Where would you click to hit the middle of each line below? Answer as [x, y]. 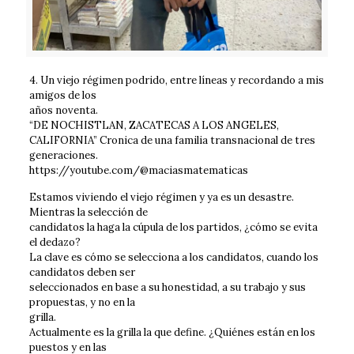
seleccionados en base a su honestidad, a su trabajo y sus [167, 287]
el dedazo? [55, 242]
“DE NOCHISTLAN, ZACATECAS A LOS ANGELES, [154, 125]
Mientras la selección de [88, 212]
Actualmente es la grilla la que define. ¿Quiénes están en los [172, 332]
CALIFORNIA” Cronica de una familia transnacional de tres [172, 140]
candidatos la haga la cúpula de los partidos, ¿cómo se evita [173, 227]
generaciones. [63, 155]
